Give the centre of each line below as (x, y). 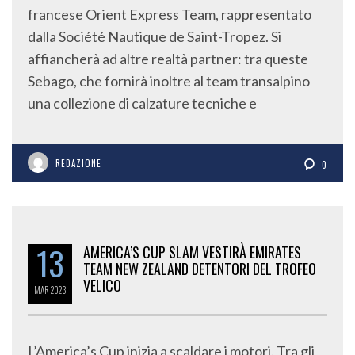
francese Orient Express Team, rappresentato (170, 15)
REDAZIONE (78, 164)
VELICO (102, 285)
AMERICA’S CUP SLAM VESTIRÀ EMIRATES (192, 252)
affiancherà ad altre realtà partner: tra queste (168, 59)
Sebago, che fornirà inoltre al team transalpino (169, 81)
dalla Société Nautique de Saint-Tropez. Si (155, 37)
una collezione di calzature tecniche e (142, 103)
